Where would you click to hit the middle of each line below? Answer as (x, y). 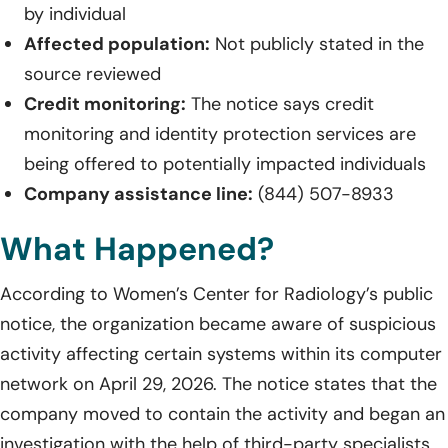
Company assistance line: (138, 193)
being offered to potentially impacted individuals (225, 163)
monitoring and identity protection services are (220, 133)
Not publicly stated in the (317, 43)
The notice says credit (280, 103)
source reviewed (92, 73)
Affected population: (117, 43)
